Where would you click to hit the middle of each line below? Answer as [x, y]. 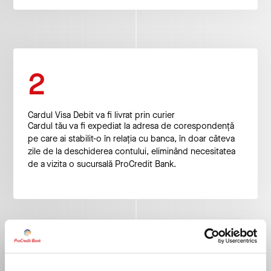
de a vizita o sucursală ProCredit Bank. [102, 164]
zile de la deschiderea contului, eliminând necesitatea [131, 151]
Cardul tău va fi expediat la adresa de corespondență [131, 126]
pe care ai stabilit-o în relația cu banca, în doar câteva [131, 139]
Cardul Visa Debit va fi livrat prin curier [101, 115]
